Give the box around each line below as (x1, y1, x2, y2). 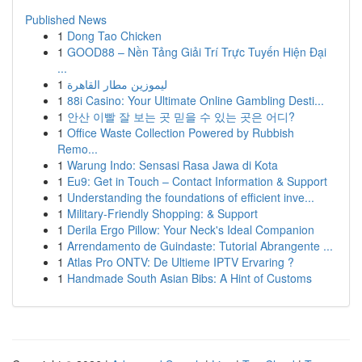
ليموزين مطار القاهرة (67, 76, 167, 92)
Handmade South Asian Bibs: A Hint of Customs (67, 270, 312, 286)
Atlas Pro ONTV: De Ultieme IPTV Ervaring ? (67, 254, 294, 270)
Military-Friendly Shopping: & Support (67, 205, 258, 221)
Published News (25, 11, 107, 27)
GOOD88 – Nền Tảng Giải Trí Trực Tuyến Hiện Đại (67, 44, 326, 60)
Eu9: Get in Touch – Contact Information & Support (67, 173, 327, 189)
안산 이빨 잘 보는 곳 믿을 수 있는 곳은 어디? (67, 108, 295, 124)
